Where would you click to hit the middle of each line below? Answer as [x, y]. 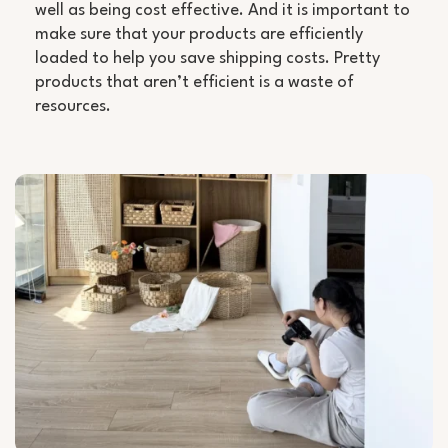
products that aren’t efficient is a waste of [194, 83]
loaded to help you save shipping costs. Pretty [207, 59]
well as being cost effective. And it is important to [222, 11]
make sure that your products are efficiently [199, 35]
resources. [73, 107]
